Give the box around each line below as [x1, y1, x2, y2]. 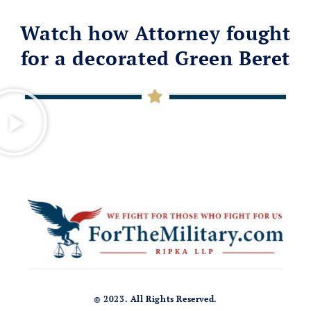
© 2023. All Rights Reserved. [94, 294, 217, 305]
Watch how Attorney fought [20, 20, 291, 47]
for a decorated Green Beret [20, 45, 291, 72]
